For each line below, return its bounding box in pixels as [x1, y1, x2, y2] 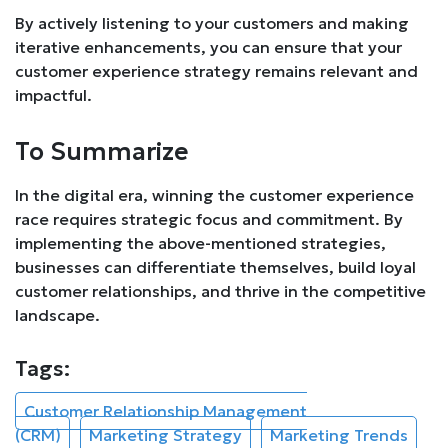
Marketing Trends [270, 424, 408, 445]
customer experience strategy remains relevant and [15, 60, 418, 81]
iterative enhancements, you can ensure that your [15, 36, 402, 57]
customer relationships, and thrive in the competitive [15, 280, 426, 301]
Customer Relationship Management [24, 400, 307, 421]
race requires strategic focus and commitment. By [15, 208, 403, 229]
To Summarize [15, 135, 188, 167]
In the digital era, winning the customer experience [15, 184, 414, 205]
